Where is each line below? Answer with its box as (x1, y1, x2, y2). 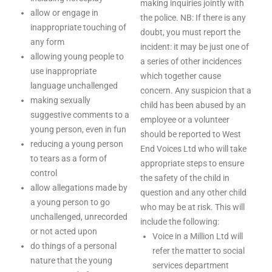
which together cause (140, 71, 221, 81)
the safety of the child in (140, 173, 229, 183)
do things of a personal (30, 241, 117, 251)
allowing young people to (30, 52, 124, 61)
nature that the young (30, 256, 112, 265)
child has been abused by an (140, 100, 246, 110)
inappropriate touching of (30, 22, 126, 32)
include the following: (140, 217, 219, 226)
